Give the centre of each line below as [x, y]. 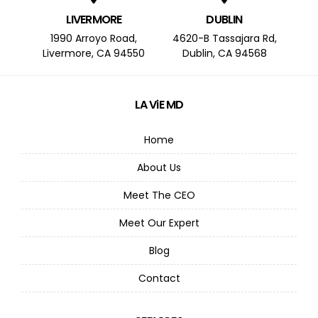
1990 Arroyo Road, [94, 38]
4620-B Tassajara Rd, [224, 38]
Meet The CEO [159, 195]
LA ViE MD [159, 104]
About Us [159, 167]
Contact [159, 278]
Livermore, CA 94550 [94, 53]
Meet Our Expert [159, 223]
